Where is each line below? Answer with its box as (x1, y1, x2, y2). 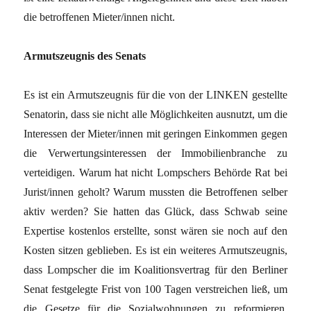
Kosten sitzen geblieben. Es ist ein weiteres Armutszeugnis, (24, 244, 287, 256)
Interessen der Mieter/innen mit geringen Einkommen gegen (24, 127, 287, 140)
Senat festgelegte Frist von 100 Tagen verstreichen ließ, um (24, 283, 287, 295)
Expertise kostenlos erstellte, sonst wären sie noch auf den (24, 224, 287, 237)
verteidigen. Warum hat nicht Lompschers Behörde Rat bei (24, 166, 287, 178)
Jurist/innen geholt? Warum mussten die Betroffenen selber (24, 185, 287, 198)
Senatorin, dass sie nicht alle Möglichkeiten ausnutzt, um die (24, 108, 287, 120)
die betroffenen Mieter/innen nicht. (24, 10, 176, 23)
